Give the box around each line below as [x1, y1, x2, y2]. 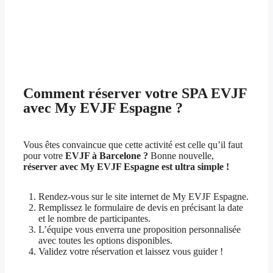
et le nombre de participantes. [38, 213, 151, 224]
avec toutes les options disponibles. [38, 235, 172, 246]
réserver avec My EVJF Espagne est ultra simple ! [23, 161, 232, 172]
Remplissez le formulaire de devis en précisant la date [38, 202, 243, 213]
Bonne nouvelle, [151, 151, 214, 161]
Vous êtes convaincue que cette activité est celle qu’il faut [23, 140, 243, 151]
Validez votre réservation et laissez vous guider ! [38, 246, 225, 257]
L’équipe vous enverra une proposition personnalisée [38, 224, 241, 235]
